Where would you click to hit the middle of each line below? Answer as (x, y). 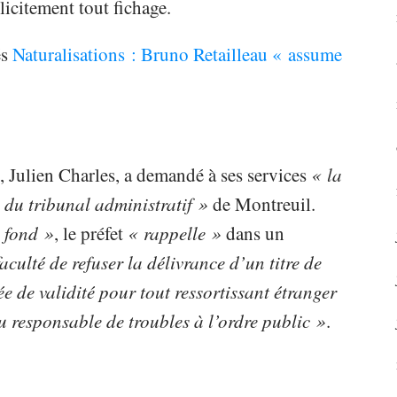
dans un (253, 234)
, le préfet (90, 234)
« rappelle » (174, 234)
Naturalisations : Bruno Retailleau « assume (177, 54)
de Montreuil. (261, 204)
